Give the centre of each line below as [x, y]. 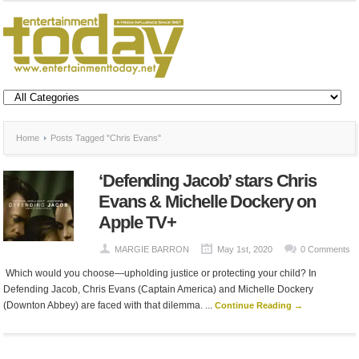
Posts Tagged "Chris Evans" [105, 138]
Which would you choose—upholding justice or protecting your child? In [160, 273]
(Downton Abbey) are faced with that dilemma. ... [109, 305]
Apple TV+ [138, 222]
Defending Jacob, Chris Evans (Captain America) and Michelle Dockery [159, 289]
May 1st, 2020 [245, 249]
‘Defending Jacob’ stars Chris [208, 181]
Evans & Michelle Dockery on [208, 202]
